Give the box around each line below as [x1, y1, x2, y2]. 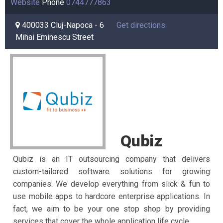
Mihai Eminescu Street [15, 32, 94, 42]
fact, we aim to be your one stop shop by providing [13, 204, 210, 214]
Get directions [116, 20, 165, 30]
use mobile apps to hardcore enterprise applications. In [13, 192, 210, 202]
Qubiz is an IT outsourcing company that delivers [13, 154, 210, 164]
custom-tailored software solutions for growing [13, 167, 210, 177]
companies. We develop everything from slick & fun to [13, 179, 210, 189]
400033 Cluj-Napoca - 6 [20, 20, 105, 30]
